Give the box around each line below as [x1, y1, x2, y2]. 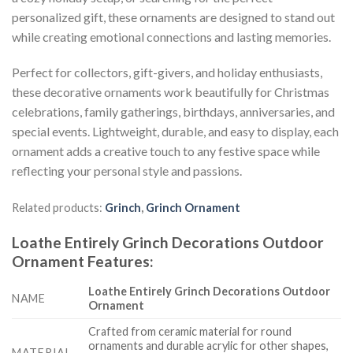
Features [87, 251, 150, 270]
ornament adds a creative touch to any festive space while [12, 143, 320, 159]
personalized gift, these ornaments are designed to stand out [12, 9, 335, 24]
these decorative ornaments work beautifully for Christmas [12, 84, 329, 100]
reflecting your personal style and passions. [12, 163, 242, 179]
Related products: [12, 201, 105, 215]
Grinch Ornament [146, 201, 240, 215]
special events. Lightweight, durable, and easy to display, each [12, 124, 339, 139]
